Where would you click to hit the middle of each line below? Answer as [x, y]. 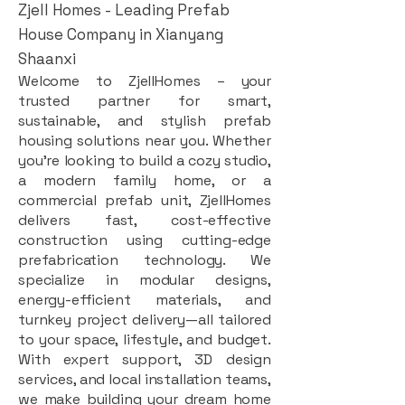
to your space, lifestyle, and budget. [145, 339]
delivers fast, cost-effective [145, 220]
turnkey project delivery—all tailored [145, 319]
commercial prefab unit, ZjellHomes [145, 200]
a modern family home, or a [145, 180]
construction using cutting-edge [145, 240]
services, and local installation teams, [145, 379]
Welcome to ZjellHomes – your [145, 80]
